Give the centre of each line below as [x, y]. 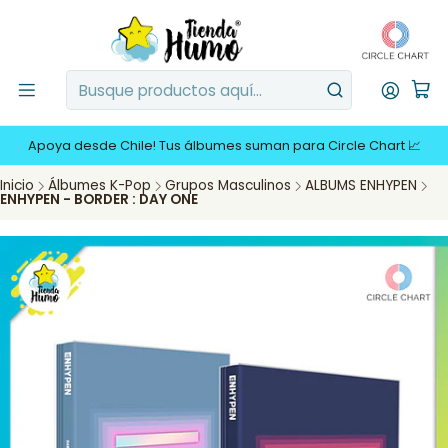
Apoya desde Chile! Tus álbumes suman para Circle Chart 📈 [224, 145]
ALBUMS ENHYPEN [361, 185]
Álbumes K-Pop [99, 185]
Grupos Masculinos [228, 185]
